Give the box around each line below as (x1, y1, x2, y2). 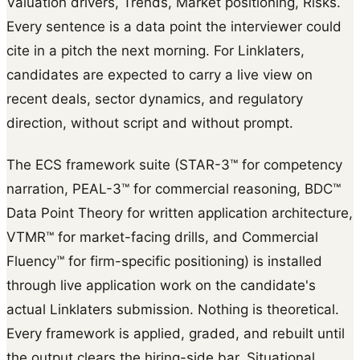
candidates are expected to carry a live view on (6, 67, 313, 84)
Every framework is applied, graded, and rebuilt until (6, 325, 345, 342)
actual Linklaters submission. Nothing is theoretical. (6, 301, 339, 318)
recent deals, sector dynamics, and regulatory (6, 91, 303, 108)
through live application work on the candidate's (6, 277, 316, 294)
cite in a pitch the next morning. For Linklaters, (6, 43, 305, 59)
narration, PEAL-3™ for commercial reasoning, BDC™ (6, 181, 341, 198)
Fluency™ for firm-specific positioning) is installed (6, 253, 322, 270)
